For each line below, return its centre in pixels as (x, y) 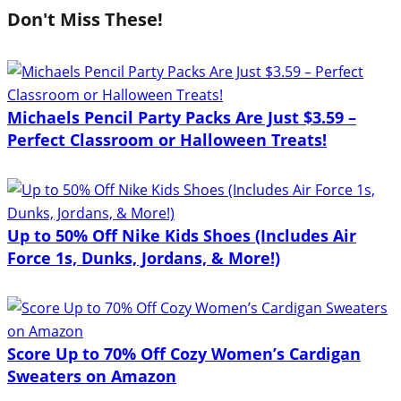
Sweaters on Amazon (92, 375)
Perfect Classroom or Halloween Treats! (167, 139)
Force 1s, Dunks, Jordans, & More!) (144, 257)
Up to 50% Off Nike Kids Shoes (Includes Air (182, 235)
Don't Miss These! (85, 19)
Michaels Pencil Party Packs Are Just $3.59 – (182, 117)
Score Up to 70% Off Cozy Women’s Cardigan (184, 353)
